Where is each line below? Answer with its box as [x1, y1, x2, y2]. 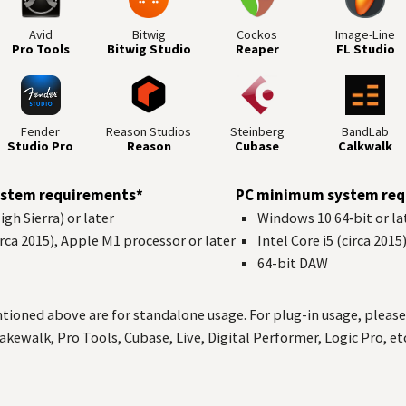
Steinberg [229, 122, 285, 140]
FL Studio [335, 41, 395, 58]
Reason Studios [106, 122, 192, 140]
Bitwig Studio [106, 41, 191, 58]
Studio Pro [7, 137, 74, 154]
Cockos [237, 26, 278, 43]
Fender [21, 122, 61, 140]
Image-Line [335, 26, 396, 43]
